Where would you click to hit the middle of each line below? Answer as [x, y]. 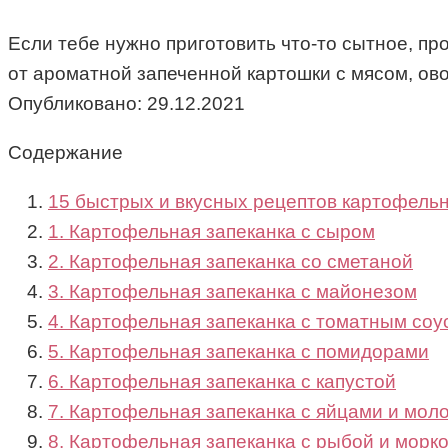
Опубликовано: [75, 104]
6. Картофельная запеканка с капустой [222, 382]
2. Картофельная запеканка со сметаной [230, 262]
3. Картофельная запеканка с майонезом [232, 292]
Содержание [65, 153]
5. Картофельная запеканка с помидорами [238, 352]
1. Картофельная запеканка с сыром [211, 232]
